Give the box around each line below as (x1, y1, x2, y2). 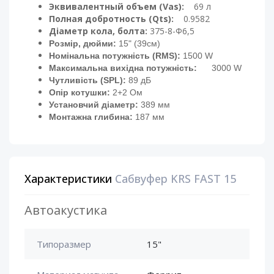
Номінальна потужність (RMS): (49, 51, 180, 61)
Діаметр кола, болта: (49, 25, 150, 37)
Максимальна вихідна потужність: (49, 63, 212, 73)
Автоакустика (24, 202, 107, 219)
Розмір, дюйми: (49, 39, 119, 49)
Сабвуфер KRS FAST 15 (115, 171, 236, 187)
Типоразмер (37, 238, 91, 251)
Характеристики (24, 171, 115, 187)
